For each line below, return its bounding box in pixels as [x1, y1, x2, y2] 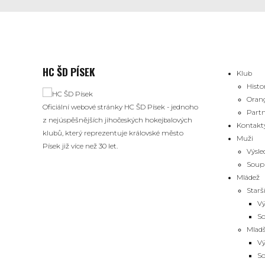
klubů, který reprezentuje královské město [43, 129, 183, 137]
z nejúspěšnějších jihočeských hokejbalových [43, 116, 192, 124]
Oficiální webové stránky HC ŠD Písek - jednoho [43, 103, 198, 111]
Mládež [236, 173, 260, 182]
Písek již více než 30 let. [43, 142, 118, 150]
